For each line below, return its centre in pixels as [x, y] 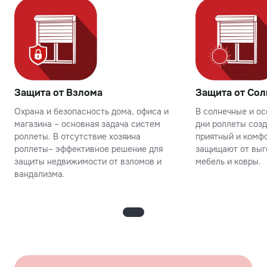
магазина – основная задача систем [87, 124]
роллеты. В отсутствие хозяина [77, 136]
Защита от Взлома [58, 93]
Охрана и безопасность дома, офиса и [91, 111]
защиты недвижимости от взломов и [88, 162]
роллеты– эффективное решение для [89, 149]
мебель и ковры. [228, 162]
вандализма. [40, 174]
